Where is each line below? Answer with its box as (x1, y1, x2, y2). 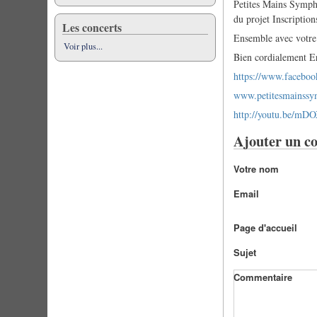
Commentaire (234, 270, 293, 284)
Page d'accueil (234, 220, 298, 234)
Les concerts (62, 19, 122, 35)
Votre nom (234, 161, 279, 175)
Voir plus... (64, 40, 103, 52)
